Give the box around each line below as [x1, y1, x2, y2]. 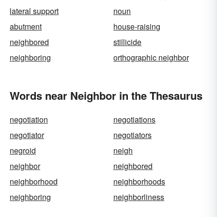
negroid [10, 145, 36, 156]
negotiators [113, 129, 152, 140]
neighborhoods [113, 176, 165, 187]
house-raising [113, 21, 160, 32]
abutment [10, 21, 42, 32]
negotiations [113, 114, 155, 125]
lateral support [10, 5, 59, 16]
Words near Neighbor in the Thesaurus [10, 88, 202, 103]
